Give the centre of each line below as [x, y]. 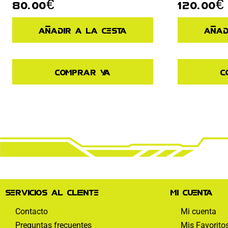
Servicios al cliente [52, 191]
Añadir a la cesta [83, 30]
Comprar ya [83, 71]
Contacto [32, 211]
